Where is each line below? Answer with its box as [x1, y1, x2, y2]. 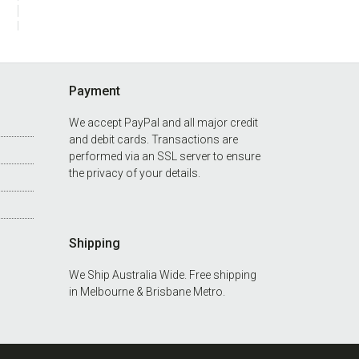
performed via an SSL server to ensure [69, 150, 261, 163]
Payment [69, 83, 121, 99]
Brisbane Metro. [146, 285, 226, 298]
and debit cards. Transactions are [69, 133, 239, 146]
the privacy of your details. [69, 167, 201, 179]
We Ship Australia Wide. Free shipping [69, 268, 257, 281]
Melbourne [80, 285, 135, 298]
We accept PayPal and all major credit [69, 116, 259, 129]
